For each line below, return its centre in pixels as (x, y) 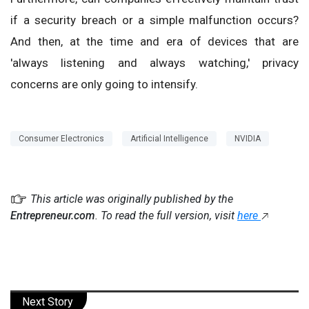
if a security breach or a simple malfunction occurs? (154, 20)
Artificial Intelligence (169, 138)
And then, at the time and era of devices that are (154, 41)
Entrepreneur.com (53, 215)
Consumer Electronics (61, 138)
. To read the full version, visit (166, 215)
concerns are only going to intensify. (104, 84)
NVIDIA (248, 138)
